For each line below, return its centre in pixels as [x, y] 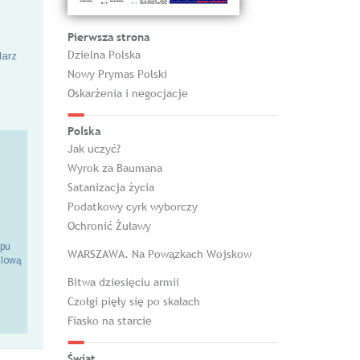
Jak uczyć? [94, 149]
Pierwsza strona [108, 37]
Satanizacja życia [110, 187]
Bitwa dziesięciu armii [123, 282]
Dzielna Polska [104, 55]
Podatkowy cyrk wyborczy [132, 207]
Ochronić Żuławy [109, 226]
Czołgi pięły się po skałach [133, 301]
